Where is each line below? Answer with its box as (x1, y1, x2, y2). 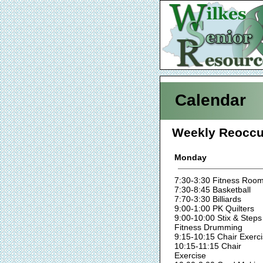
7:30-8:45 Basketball (174, 184, 251, 194)
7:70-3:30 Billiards (174, 194, 241, 204)
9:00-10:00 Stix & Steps (174, 213, 262, 222)
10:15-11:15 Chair (174, 241, 241, 251)
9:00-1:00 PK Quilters (174, 203, 254, 213)
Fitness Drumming (174, 222, 242, 232)
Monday (174, 152, 207, 162)
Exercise (174, 250, 206, 260)
